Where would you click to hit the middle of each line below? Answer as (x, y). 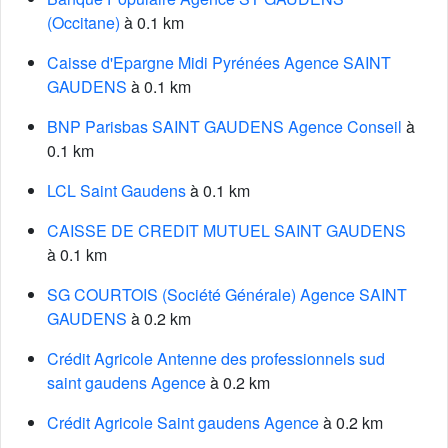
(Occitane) (83, 22)
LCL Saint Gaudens (116, 190)
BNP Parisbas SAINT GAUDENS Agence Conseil (224, 126)
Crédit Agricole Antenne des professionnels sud (216, 358)
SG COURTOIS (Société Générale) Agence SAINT (227, 294)
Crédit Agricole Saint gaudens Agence (183, 422)
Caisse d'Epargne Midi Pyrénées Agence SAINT (219, 62)
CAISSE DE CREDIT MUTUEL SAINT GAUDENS (226, 230)
